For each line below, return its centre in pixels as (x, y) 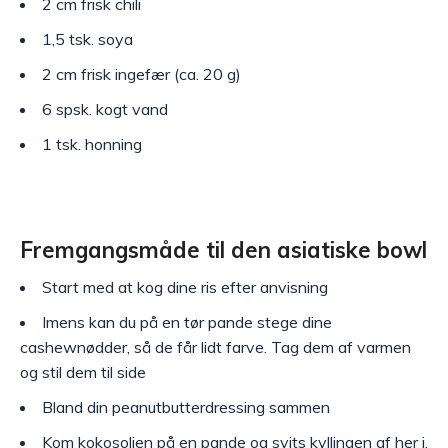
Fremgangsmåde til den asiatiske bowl (223, 249)
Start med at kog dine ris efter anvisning (185, 286)
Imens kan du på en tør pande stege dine (187, 321)
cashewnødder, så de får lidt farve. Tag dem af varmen (215, 346)
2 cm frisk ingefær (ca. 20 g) (141, 73)
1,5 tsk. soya (87, 38)
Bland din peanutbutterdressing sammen (186, 406)
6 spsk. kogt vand (105, 108)
